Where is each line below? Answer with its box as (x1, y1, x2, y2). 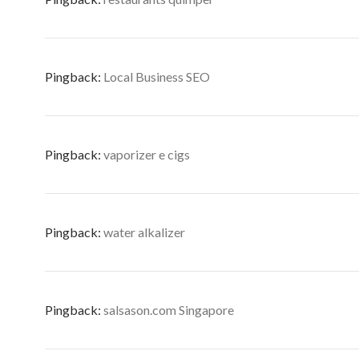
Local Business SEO (103, 69, 210, 84)
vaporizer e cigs (103, 147, 190, 162)
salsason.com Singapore (103, 302, 234, 317)
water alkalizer (103, 224, 185, 240)
